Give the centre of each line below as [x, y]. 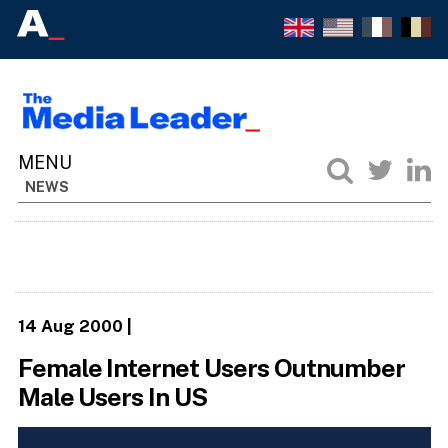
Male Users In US [112, 397]
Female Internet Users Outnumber [211, 368]
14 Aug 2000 [70, 325]
